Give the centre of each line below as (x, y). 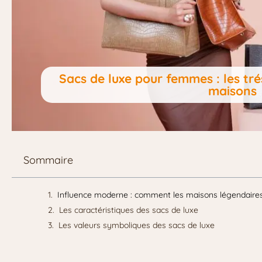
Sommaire (48, 160)
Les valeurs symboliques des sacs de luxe (137, 225)
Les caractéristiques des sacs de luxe (129, 210)
